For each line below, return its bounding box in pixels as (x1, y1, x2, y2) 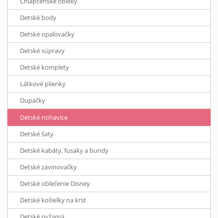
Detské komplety (20, 63, 69, 72)
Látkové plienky (20, 79, 66, 89)
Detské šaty (20, 129, 54, 139)
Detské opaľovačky (20, 30, 74, 39)
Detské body (20, 13, 56, 22)
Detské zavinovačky (20, 163, 77, 172)
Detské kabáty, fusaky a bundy (20, 146, 109, 155)
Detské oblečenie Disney (20, 179, 90, 188)
